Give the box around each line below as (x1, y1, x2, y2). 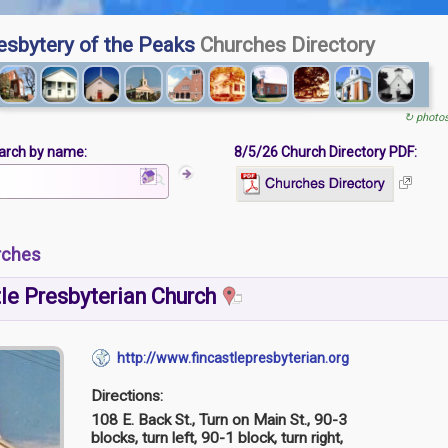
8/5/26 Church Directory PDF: (234, 144, 417, 161)
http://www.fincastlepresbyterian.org (111, 349, 349, 366)
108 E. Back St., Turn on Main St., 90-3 (91, 410, 347, 429)
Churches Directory (195, 33, 375, 57)
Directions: (91, 386, 163, 405)
